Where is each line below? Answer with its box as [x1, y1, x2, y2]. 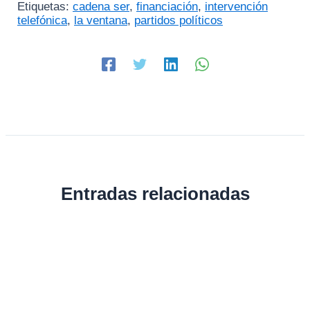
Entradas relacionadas [60, 183, 250, 204]
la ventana [74, 13, 127, 27]
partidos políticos [134, 13, 223, 27]
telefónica [17, 13, 67, 27]
